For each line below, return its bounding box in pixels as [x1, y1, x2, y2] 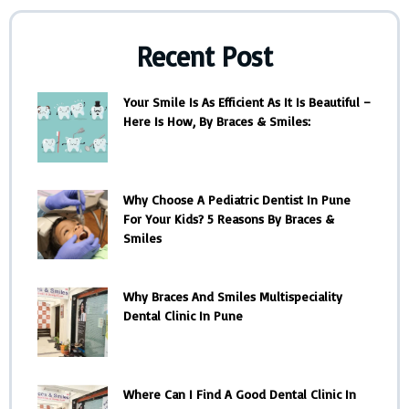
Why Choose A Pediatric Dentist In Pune [122, 191, 351, 207]
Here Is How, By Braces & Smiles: [122, 112, 310, 129]
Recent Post [136, 38, 273, 73]
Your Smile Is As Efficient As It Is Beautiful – [122, 93, 371, 110]
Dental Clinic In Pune [122, 308, 243, 324]
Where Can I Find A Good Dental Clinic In [122, 386, 356, 403]
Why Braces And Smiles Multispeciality [122, 288, 342, 305]
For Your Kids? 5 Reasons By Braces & [122, 210, 334, 226]
